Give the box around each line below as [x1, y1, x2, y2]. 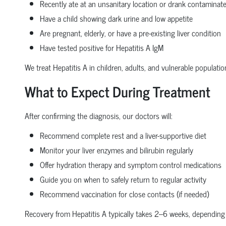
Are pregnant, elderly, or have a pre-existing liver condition [39, 26, 221, 39]
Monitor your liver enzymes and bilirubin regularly [39, 143, 193, 156]
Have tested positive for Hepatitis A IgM [39, 40, 163, 54]
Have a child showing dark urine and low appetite [39, 11, 193, 25]
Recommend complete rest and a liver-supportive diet [39, 128, 206, 142]
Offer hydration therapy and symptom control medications [39, 157, 221, 171]
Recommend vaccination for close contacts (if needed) [39, 187, 209, 200]
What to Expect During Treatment [24, 79, 210, 103]
